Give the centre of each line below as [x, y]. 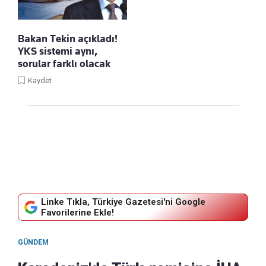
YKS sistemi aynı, [58, 51]
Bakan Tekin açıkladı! [68, 38]
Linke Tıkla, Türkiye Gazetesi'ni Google [123, 202]
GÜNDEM [33, 242]
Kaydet [40, 80]
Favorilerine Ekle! [77, 212]
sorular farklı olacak [64, 63]
